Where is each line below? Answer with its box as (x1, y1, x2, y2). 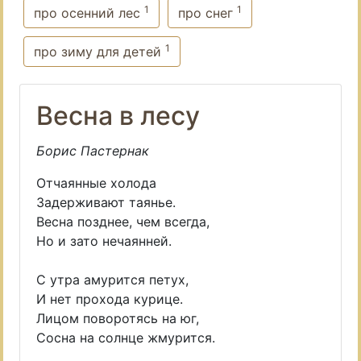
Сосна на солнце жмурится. (36, 330, 215, 346)
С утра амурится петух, (36, 272, 189, 288)
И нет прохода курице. (36, 291, 183, 307)
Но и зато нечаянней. (36, 233, 172, 249)
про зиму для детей (34, 44, 165, 60)
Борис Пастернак (36, 143, 149, 159)
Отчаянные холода (36, 175, 156, 191)
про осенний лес (34, 5, 144, 21)
